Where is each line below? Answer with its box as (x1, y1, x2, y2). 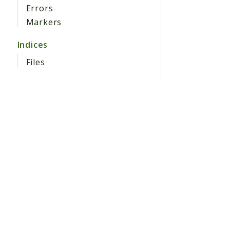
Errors (26, 3, 53, 14)
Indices (17, 39, 48, 51)
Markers (26, 16, 62, 28)
